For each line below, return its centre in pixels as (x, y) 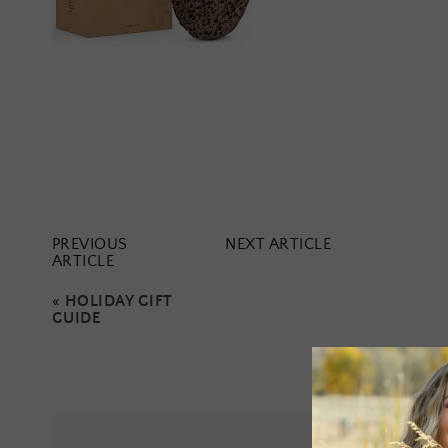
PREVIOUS (90, 244)
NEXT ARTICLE (278, 244)
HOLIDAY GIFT (118, 302)
